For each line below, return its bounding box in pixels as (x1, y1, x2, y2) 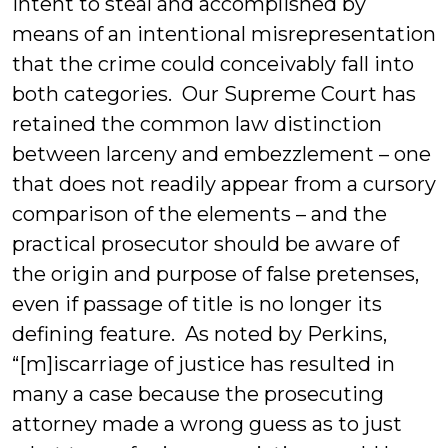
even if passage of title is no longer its (12, 292, 382, 316)
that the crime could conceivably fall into (12, 52, 414, 76)
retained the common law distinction (12, 112, 382, 136)
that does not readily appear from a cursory (12, 172, 436, 196)
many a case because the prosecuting (12, 382, 384, 406)
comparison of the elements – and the (12, 202, 387, 226)
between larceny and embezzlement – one (12, 142, 431, 166)
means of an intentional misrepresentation (12, 22, 436, 46)
